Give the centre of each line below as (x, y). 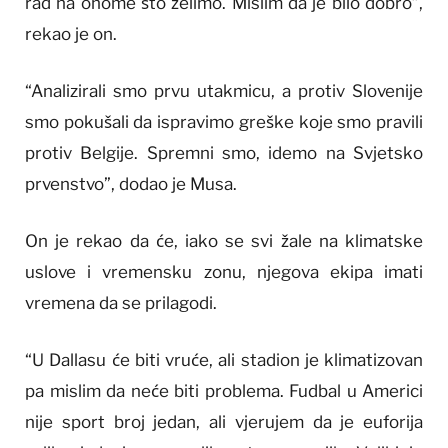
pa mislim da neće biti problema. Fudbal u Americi (224, 391)
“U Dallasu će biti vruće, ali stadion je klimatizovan (224, 360)
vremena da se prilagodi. (121, 303)
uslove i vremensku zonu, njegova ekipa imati (224, 272)
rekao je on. (71, 33)
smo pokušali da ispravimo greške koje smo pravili (224, 121)
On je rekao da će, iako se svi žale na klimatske (224, 241)
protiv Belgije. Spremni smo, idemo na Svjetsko (224, 152)
